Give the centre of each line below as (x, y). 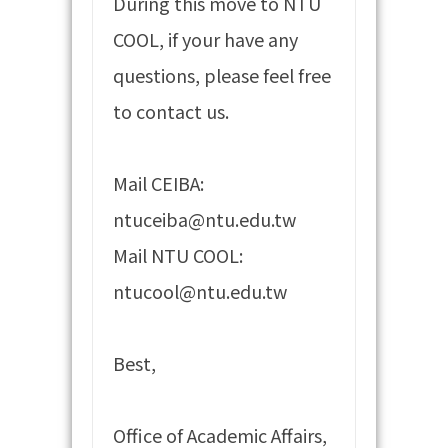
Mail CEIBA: (159, 182)
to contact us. (171, 110)
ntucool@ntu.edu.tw (200, 290)
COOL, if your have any (206, 38)
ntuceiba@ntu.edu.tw (205, 218)
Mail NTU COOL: (178, 254)
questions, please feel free (222, 74)
